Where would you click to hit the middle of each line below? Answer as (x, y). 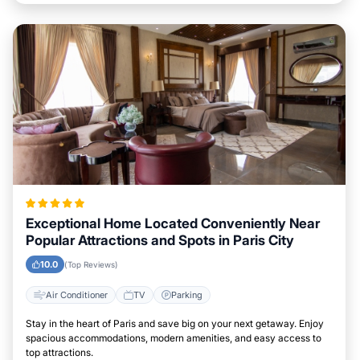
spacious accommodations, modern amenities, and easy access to (174, 338)
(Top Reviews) (91, 264)
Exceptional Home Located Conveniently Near (173, 223)
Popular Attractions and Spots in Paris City (160, 240)
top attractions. (59, 352)
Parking (187, 295)
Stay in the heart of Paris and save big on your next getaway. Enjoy (175, 323)
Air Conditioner (77, 295)
